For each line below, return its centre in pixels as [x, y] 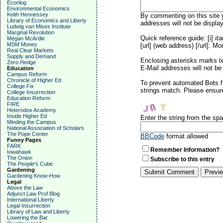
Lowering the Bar [27, 218]
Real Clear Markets [30, 50]
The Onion [20, 158]
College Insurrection [31, 92]
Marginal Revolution [31, 32]
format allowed [186, 136]
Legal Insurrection [29, 206]
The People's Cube [30, 164]
